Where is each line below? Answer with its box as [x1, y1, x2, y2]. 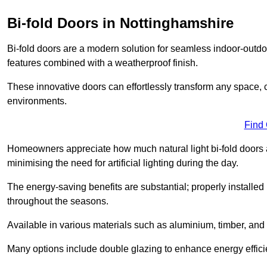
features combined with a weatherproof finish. [7, 57, 198, 68]
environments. [7, 95, 67, 106]
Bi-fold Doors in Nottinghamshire [7, 14, 234, 31]
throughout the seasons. [7, 195, 108, 206]
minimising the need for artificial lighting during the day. [7, 157, 238, 168]
